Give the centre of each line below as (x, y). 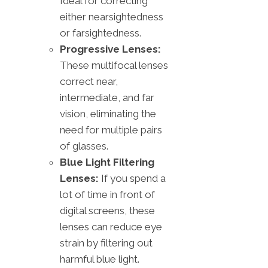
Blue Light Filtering (107, 162)
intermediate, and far (107, 97)
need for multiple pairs (111, 130)
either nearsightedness (112, 16)
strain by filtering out (106, 243)
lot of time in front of (107, 194)
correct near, (89, 81)
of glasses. (84, 146)
